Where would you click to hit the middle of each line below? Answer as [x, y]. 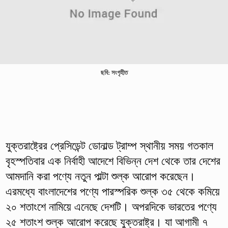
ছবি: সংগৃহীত [114, 73]
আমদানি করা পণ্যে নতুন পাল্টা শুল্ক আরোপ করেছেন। [100, 176]
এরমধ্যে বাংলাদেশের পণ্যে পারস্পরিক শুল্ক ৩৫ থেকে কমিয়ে [112, 191]
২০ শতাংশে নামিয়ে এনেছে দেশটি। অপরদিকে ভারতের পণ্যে [111, 207]
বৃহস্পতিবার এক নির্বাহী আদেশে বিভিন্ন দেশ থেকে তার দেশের [113, 161]
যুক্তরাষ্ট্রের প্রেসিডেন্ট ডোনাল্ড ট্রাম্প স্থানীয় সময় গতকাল [109, 146]
